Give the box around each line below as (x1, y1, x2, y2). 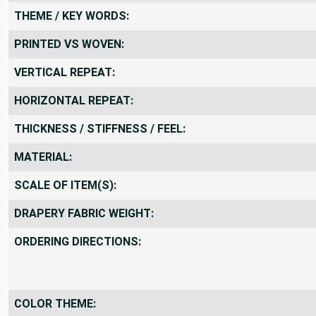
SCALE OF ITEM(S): (14, 178, 116, 192)
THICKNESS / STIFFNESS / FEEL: (14, 121, 186, 135)
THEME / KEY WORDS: (14, 8, 129, 23)
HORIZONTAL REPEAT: (14, 93, 133, 107)
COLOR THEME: (14, 296, 96, 310)
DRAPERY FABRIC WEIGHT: (14, 206, 154, 220)
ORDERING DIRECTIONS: (14, 234, 141, 248)
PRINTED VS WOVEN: (14, 37, 124, 51)
